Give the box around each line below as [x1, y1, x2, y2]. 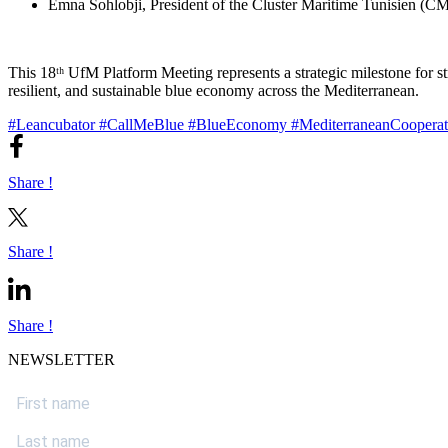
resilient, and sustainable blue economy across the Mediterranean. [8, 81, 419, 99]
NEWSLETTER [8, 350, 115, 368]
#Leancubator [8, 115, 99, 133]
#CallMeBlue [99, 115, 188, 133]
